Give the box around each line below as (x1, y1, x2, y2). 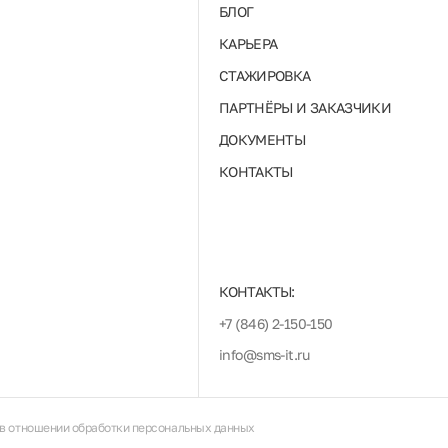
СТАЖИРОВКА (218, 67, 311, 84)
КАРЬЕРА (218, 35, 278, 52)
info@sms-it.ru (218, 346, 310, 363)
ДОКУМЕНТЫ (218, 131, 306, 148)
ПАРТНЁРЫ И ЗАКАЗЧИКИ (218, 99, 392, 116)
